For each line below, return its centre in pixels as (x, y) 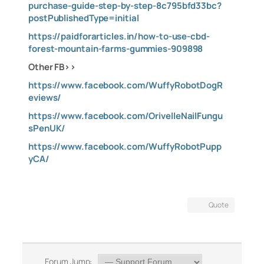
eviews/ (45, 98)
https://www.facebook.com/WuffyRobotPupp (125, 146)
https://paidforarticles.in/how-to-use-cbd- (119, 36)
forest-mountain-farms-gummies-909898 (116, 49)
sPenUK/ (47, 128)
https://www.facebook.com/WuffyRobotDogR (126, 85)
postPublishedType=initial (84, 18)
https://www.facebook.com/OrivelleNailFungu (126, 116)
